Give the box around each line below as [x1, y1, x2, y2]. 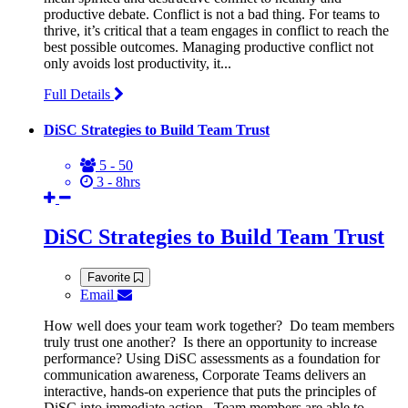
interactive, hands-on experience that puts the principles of [44, 382, 376, 399]
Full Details [44, 86, 114, 102]
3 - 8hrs [93, 174, 140, 190]
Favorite [87, 270, 134, 284]
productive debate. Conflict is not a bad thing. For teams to [44, 5, 380, 22]
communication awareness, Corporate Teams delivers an [44, 366, 366, 382]
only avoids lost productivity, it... [44, 55, 231, 71]
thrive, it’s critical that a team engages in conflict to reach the [44, 22, 389, 38]
